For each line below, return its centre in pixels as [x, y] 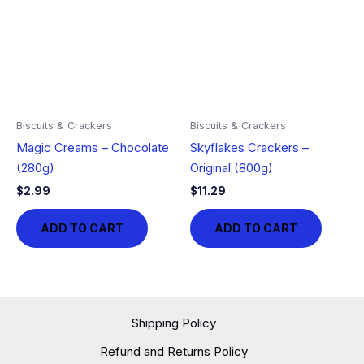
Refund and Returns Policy [174, 351]
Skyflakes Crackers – [249, 148]
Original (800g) [232, 168]
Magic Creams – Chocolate [93, 148]
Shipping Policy [174, 323]
